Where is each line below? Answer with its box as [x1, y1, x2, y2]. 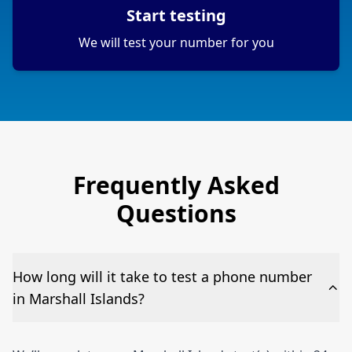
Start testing [126, 5, 226, 27]
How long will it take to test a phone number [13, 267, 312, 287]
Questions [115, 197, 236, 230]
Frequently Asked [72, 169, 280, 202]
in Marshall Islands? [13, 289, 145, 309]
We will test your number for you [78, 34, 274, 52]
